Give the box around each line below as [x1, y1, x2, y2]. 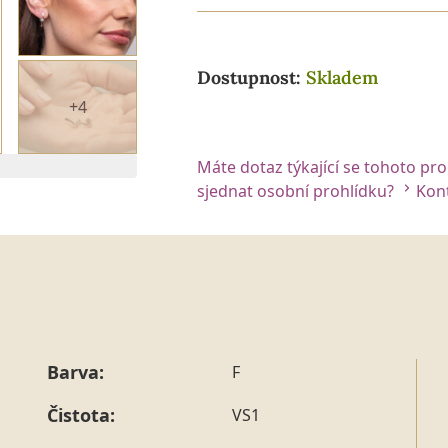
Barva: [47, 359, 104, 384]
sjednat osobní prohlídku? [197, 179, 398, 202]
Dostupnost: [197, 65, 306, 89]
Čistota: [47, 402, 115, 427]
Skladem [306, 65, 378, 89]
